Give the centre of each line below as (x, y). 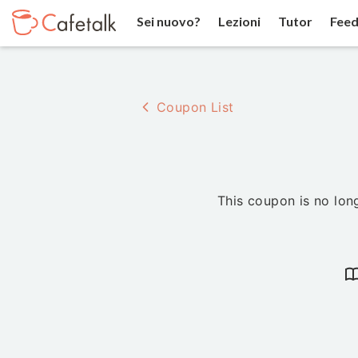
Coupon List (195, 107)
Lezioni (238, 22)
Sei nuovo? (167, 22)
